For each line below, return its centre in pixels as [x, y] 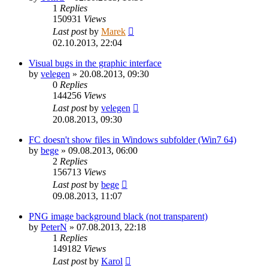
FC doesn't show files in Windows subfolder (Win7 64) [133, 139]
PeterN [54, 227]
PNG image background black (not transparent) [118, 216]
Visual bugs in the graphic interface [95, 63]
